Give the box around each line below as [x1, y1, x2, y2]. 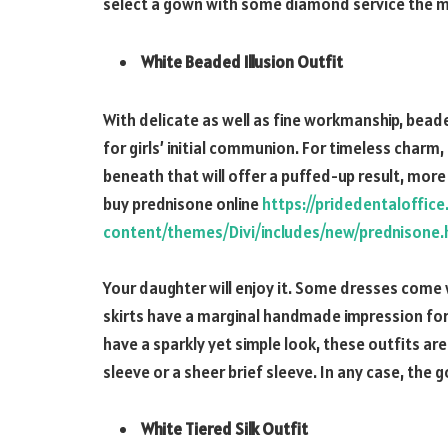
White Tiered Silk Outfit [141, 418, 308, 441]
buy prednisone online [103, 192, 262, 215]
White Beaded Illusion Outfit [141, 50, 343, 73]
